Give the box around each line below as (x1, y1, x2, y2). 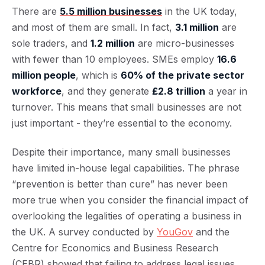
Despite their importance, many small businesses (12, 146, 231, 158)
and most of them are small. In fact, (12, 21, 175, 33)
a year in (205, 85, 247, 97)
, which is (76, 69, 121, 81)
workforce (12, 85, 62, 97)
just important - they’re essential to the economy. (12, 117, 232, 129)
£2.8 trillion (152, 85, 205, 97)
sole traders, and (12, 37, 91, 49)
